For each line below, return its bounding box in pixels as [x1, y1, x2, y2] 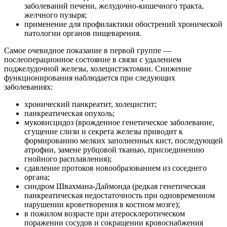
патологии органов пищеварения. [24, 29, 141, 38]
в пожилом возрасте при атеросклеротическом [24, 209, 185, 218]
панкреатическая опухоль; [24, 109, 115, 118]
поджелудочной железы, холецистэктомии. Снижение [4, 64, 192, 73]
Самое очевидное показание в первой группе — [4, 46, 171, 55]
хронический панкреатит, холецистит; [24, 100, 157, 109]
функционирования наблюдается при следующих [4, 73, 175, 83]
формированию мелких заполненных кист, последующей [24, 136, 223, 145]
